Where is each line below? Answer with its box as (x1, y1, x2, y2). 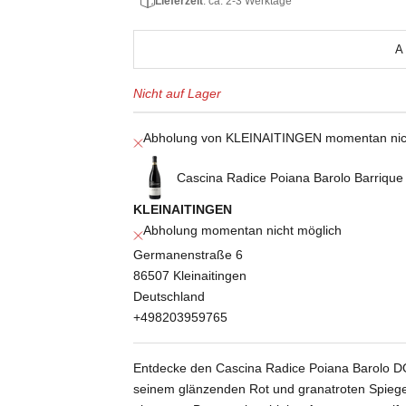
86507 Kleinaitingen (133, 268, 247, 284)
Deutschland (133, 289, 206, 304)
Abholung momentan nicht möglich (143, 223, 343, 238)
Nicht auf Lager (133, 86, 222, 101)
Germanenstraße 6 (133, 247, 244, 263)
